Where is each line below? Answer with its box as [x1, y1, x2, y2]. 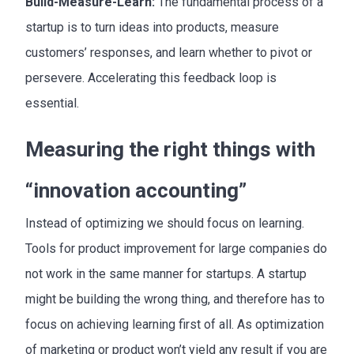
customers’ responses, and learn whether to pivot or [25, 44, 312, 60]
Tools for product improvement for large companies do [25, 240, 327, 256]
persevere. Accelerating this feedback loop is [25, 70, 277, 85]
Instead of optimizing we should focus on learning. [25, 215, 304, 231]
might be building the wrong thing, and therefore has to [25, 291, 325, 307]
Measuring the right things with [25, 137, 315, 161]
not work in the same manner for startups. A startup [25, 265, 307, 281]
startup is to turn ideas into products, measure [25, 19, 279, 35]
